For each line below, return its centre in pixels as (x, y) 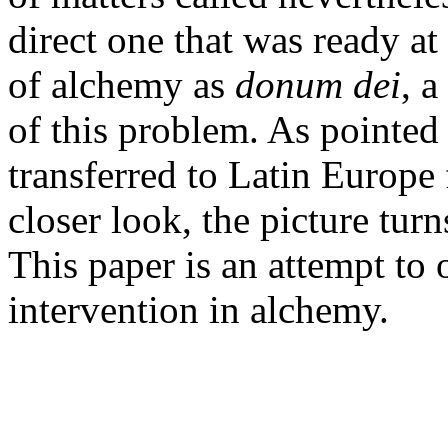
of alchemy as (121, 84)
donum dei (318, 84)
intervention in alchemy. (198, 309)
